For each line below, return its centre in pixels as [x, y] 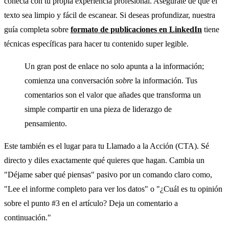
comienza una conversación [70, 80]
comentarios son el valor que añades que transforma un [113, 95]
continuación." [28, 217]
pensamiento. [46, 123]
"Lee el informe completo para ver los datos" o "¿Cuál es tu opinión [113, 189]
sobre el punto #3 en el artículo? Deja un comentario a [91, 203]
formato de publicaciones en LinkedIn [136, 29]
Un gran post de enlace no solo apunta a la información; [114, 66]
